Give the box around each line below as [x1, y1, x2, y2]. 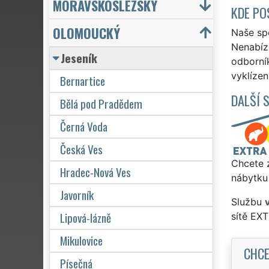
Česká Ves [60, 140, 103, 158]
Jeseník [61, 49, 97, 67]
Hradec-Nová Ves [60, 163, 131, 181]
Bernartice [60, 71, 105, 89]
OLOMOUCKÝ [53, 22, 120, 43]
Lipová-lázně [60, 208, 111, 226]
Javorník [60, 186, 94, 204]
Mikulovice [60, 231, 103, 249]
